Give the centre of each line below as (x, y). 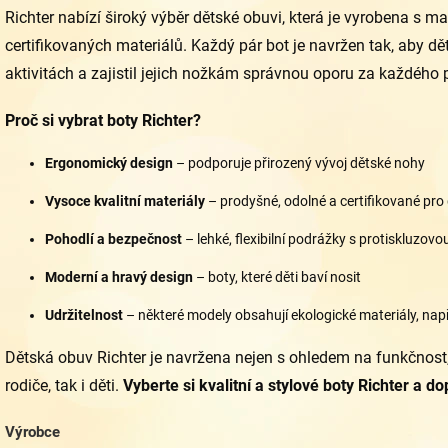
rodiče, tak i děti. (64, 385)
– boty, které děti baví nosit (277, 277)
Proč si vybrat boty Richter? (103, 120)
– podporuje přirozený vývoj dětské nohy (299, 163)
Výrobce (32, 432)
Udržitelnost (84, 315)
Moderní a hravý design (119, 277)
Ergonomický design (109, 163)
